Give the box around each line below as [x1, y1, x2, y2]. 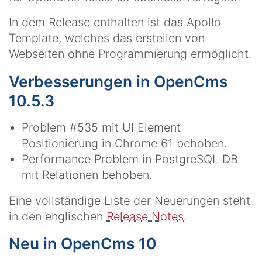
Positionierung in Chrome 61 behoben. [22, 136, 227, 151]
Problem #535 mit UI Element [22, 120, 181, 135]
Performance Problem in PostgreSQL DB [22, 152, 238, 167]
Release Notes [106, 209, 184, 223]
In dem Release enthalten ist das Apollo [9, 15, 221, 30]
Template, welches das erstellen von [9, 31, 205, 46]
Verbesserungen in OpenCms [9, 71, 227, 91]
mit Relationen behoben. [22, 168, 152, 182]
